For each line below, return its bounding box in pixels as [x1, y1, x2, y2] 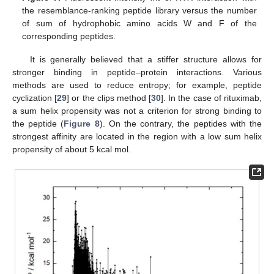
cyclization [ [12, 92, 57, 103]
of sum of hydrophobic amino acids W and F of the [22, 18, 257, 28]
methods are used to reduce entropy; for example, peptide [12, 80, 262, 90]
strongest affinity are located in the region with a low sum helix [12, 131, 262, 141]
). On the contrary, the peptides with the [99, 118, 262, 128]
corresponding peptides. [22, 31, 116, 41]
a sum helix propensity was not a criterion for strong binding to [12, 105, 262, 116]
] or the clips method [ [67, 92, 152, 103]
